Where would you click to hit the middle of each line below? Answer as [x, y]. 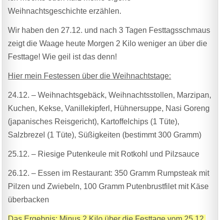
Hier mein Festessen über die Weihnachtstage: [90, 76]
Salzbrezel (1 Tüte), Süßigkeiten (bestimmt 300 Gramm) [105, 135]
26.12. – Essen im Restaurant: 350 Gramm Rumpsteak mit [109, 173]
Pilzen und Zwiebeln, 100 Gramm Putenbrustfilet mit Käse [109, 186]
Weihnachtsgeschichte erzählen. [65, 11]
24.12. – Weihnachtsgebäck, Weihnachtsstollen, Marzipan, [110, 95]
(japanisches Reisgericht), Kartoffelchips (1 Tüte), [94, 121]
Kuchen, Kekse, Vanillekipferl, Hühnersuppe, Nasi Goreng [109, 108]
